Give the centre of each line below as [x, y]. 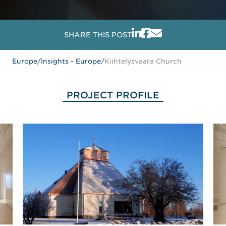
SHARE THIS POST [98, 35]
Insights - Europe [71, 61]
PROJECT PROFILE [113, 95]
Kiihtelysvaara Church [143, 61]
